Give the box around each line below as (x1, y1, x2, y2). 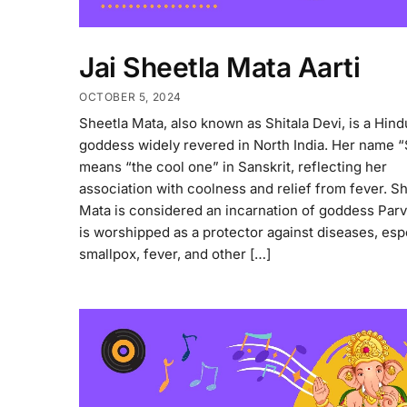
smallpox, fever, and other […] (79, 245, 271, 263)
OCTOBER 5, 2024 (79, 90, 182, 104)
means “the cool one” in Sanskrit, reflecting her (79, 158, 387, 176)
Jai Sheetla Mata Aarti (79, 50, 360, 84)
